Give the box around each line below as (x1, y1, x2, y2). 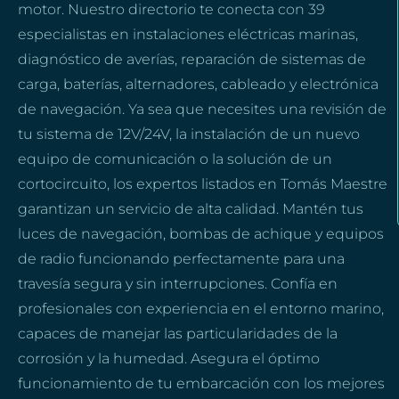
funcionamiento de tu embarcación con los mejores (18, 375, 385, 393)
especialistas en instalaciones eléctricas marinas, (18, 26, 358, 44)
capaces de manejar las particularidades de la (18, 325, 338, 343)
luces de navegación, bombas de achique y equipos (18, 225, 384, 243)
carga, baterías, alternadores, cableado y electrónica (18, 76, 379, 94)
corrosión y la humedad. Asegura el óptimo (18, 350, 320, 368)
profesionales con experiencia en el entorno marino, (18, 300, 384, 318)
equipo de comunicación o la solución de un (18, 151, 332, 168)
